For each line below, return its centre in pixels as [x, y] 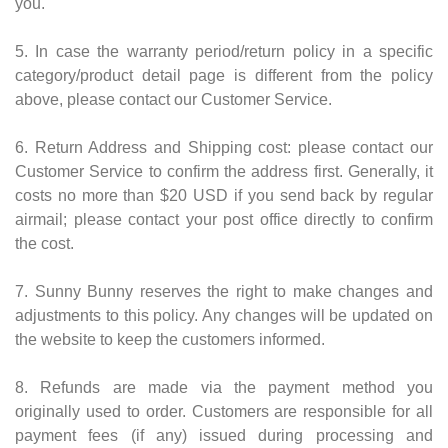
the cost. [44, 243]
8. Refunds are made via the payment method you [224, 387]
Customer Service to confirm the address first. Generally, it [224, 171]
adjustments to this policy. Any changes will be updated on [224, 315]
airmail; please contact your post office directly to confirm [224, 219]
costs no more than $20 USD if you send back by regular [224, 195]
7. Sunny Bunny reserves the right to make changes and [224, 291]
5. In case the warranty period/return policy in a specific [224, 51]
